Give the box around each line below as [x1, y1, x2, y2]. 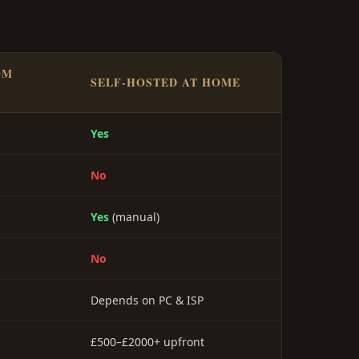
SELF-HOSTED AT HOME [91, 74, 240, 91]
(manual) [109, 209, 159, 225]
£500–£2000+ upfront [91, 334, 204, 350]
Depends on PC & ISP [91, 292, 204, 309]
